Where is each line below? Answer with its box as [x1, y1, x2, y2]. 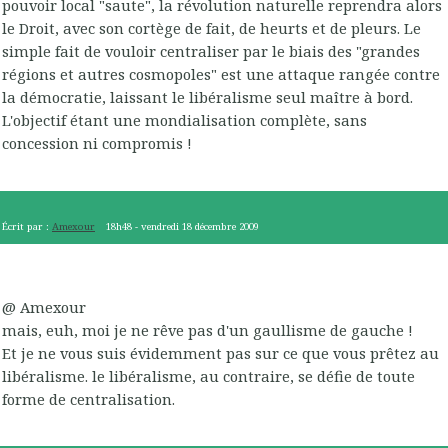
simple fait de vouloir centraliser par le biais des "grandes [2, 41, 420, 62]
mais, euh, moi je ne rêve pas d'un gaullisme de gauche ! [2, 319, 413, 340]
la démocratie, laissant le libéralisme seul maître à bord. [2, 87, 413, 108]
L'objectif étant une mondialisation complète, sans [2, 110, 367, 131]
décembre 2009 [195, 220, 260, 234]
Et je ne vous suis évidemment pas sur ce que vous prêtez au [2, 342, 439, 363]
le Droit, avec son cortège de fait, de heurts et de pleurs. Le [2, 18, 421, 39]
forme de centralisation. [2, 388, 175, 409]
